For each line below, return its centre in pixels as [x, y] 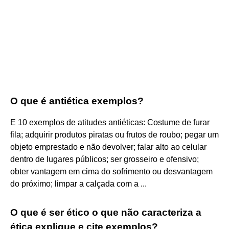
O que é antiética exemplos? [77, 101]
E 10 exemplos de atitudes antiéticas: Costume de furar [110, 122]
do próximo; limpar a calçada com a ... [78, 184]
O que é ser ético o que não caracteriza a [106, 212]
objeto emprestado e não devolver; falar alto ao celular [108, 147]
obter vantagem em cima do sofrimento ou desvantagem [111, 171]
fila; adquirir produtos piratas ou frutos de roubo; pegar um [114, 134]
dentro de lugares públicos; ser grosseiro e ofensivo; [105, 159]
